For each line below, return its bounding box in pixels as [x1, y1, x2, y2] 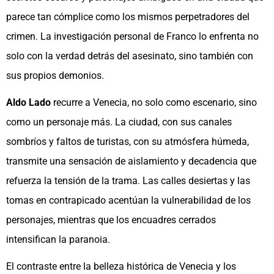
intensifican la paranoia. [6, 234, 110, 246]
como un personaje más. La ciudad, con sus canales [6, 116, 232, 128]
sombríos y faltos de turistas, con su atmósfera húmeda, [6, 136, 249, 148]
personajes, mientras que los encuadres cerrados [6, 214, 216, 226]
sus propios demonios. [6, 70, 104, 82]
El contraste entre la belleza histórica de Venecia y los [6, 261, 236, 273]
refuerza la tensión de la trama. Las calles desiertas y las [6, 175, 250, 187]
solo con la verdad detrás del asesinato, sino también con [6, 50, 253, 62]
